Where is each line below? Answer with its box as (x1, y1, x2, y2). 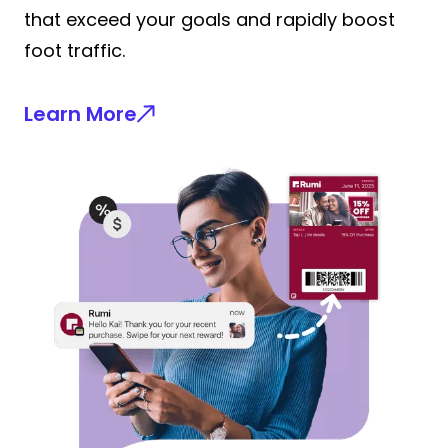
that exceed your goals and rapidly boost (24, 7, 395, 32)
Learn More (24, 100, 137, 128)
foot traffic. (24, 38, 125, 63)
